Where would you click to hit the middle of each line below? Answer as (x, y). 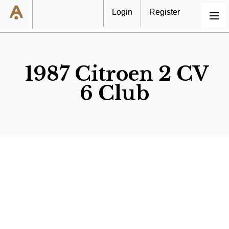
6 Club (114, 94)
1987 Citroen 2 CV (117, 74)
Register (165, 12)
